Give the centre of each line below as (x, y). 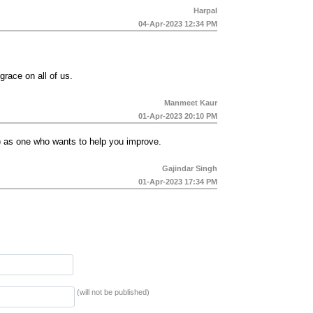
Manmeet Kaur (191, 103)
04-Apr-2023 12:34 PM (178, 24)
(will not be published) (112, 292)
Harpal (205, 10)
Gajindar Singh (190, 168)
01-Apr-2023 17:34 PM (178, 182)
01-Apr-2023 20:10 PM (178, 116)
